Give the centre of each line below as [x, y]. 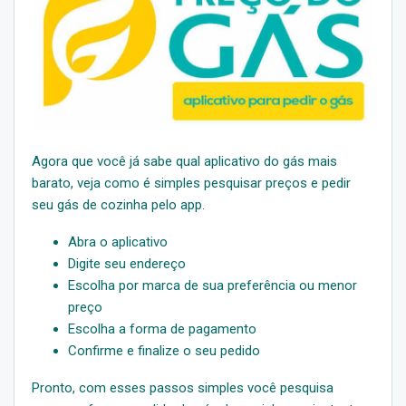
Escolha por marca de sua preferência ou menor [213, 285]
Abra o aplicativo [118, 242]
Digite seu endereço [127, 263]
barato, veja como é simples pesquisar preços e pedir [191, 183]
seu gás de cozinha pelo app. [118, 204]
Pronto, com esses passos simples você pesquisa [183, 387]
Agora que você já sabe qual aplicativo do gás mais [184, 161]
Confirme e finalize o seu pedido [164, 350]
